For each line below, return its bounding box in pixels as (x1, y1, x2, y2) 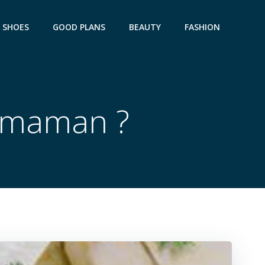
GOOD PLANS (53, 21, 105, 33)
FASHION (185, 21, 220, 33)
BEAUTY (129, 21, 161, 33)
